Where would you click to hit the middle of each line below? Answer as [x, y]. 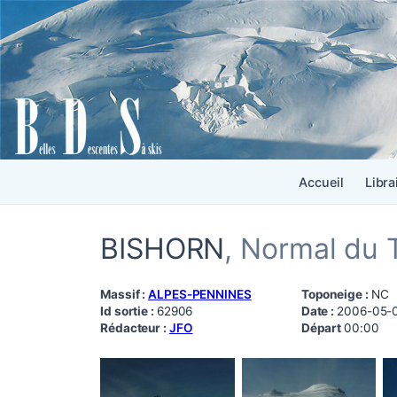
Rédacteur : [135, 327]
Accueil [321, 182]
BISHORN [163, 248]
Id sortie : [128, 311]
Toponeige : [336, 294]
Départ [323, 327]
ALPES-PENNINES [200, 294]
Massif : [125, 294]
